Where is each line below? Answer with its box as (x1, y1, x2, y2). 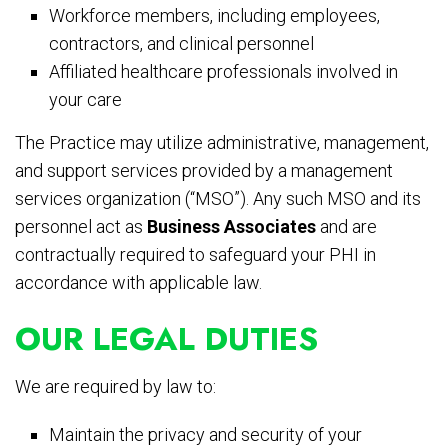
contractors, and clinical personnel (49, 33, 315, 55)
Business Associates (147, 216, 316, 238)
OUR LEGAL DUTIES (15, 316, 318, 363)
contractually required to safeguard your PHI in (15, 244, 376, 266)
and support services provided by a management (15, 160, 393, 182)
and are (316, 216, 377, 238)
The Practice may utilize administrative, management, (15, 132, 429, 154)
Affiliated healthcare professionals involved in (49, 61, 399, 83)
